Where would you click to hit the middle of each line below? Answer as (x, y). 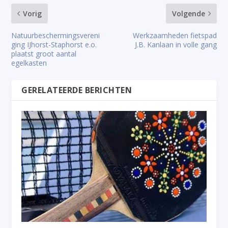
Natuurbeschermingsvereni (56, 36)
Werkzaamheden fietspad (175, 36)
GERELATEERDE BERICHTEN (77, 90)
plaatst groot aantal (44, 54)
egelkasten (29, 63)
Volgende (188, 14)
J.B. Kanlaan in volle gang (176, 45)
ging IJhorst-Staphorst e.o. (54, 45)
